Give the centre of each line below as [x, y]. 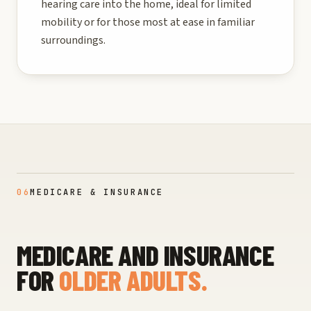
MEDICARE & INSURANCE [97, 193]
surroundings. [73, 41]
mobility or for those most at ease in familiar [148, 23]
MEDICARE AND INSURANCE [145, 255]
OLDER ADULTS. [133, 280]
